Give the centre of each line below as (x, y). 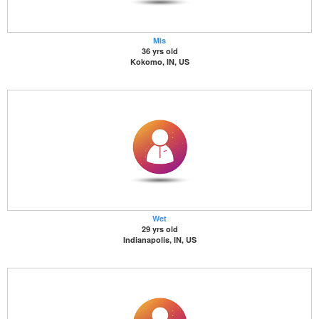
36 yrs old (159, 51)
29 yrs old (159, 229)
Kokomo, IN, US (159, 62)
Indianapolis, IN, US (159, 240)
